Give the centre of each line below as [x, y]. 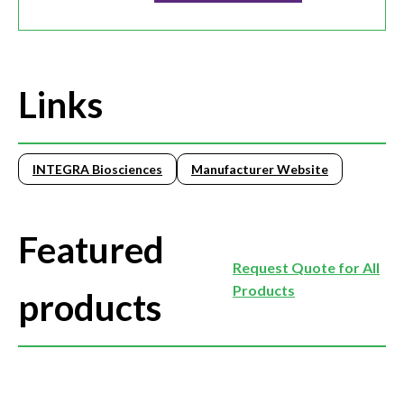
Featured [91, 250]
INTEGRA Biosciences [97, 170]
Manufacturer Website [260, 170]
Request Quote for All [306, 268]
